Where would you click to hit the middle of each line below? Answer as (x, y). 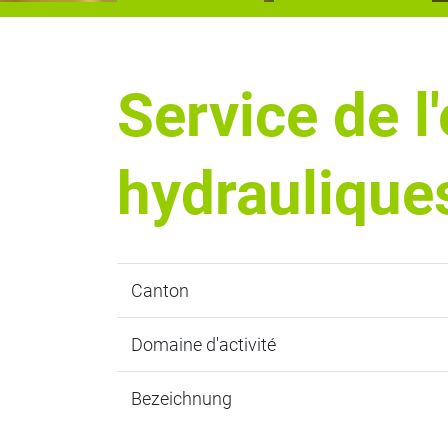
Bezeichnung (181, 398)
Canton (159, 290)
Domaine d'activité (203, 344)
